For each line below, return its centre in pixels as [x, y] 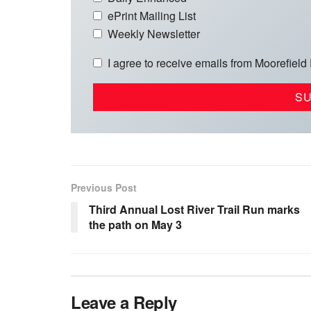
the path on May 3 [135, 224]
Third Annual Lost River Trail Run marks [194, 209]
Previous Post [104, 187]
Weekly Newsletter [154, 33]
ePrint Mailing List [152, 15]
